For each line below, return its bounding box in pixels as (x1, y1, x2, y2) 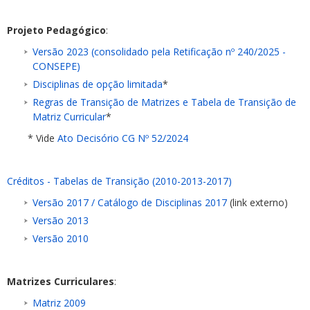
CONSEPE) (33, 60, 80, 73)
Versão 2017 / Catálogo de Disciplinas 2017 (33, 196, 227, 209)
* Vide (28, 131, 57, 145)
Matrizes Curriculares (7, 275, 114, 288)
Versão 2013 (33, 214, 89, 227)
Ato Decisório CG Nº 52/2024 (57, 131, 188, 145)
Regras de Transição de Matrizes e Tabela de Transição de (33, 95, 296, 109)
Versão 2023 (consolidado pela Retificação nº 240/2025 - (33, 45, 286, 58)
